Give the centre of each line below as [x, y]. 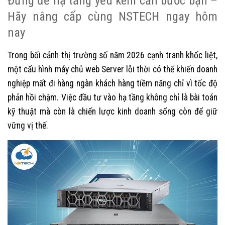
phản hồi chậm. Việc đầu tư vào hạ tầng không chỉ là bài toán [113, 97]
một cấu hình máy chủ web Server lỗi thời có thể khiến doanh [113, 69]
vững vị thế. [28, 125]
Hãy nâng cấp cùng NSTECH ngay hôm [113, 16]
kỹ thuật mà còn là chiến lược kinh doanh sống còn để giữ [113, 111]
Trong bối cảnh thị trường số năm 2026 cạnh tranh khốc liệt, [113, 55]
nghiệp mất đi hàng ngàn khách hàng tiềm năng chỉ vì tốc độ [113, 83]
